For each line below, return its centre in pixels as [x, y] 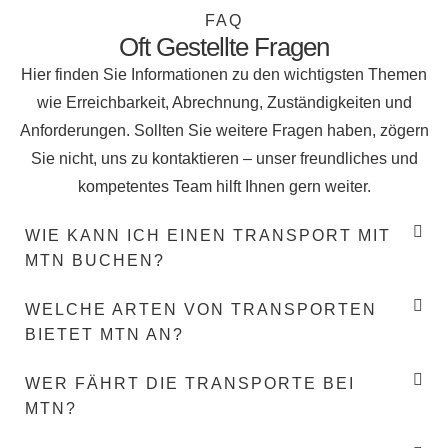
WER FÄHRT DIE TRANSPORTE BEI [190, 383]
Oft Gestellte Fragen [224, 46]
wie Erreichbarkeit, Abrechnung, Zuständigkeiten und [224, 102]
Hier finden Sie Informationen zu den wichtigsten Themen [224, 74]
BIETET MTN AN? [104, 334]
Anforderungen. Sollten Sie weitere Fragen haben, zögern [224, 130]
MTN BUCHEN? [95, 260]
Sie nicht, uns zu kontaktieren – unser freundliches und [224, 158]
